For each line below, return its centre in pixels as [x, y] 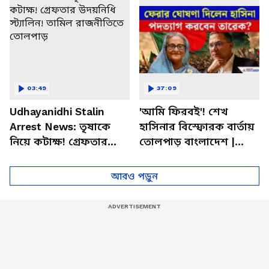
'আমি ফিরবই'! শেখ [183, 111]
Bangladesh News [185, 171]
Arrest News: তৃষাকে [60, 126]
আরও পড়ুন [134, 176]
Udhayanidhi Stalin [57, 111]
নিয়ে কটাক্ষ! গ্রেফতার [59, 141]
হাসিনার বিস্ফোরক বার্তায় [197, 126]
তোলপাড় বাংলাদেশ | [187, 141]
